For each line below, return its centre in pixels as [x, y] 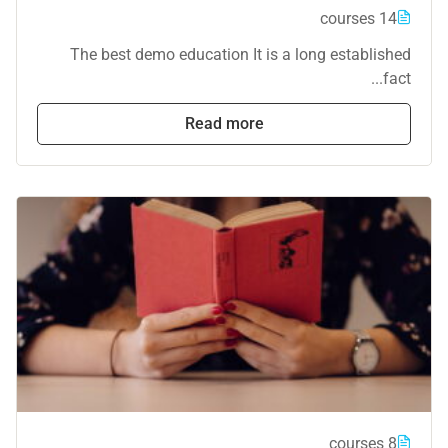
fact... [397, 78]
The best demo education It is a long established [240, 54]
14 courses [388, 18]
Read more [224, 123]
